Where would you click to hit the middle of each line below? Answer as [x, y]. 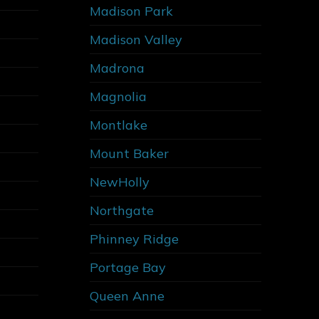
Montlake [118, 125]
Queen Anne [127, 296]
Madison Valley [136, 40]
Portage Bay [127, 268]
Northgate [121, 211]
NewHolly [119, 182]
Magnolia [118, 97]
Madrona [117, 68]
